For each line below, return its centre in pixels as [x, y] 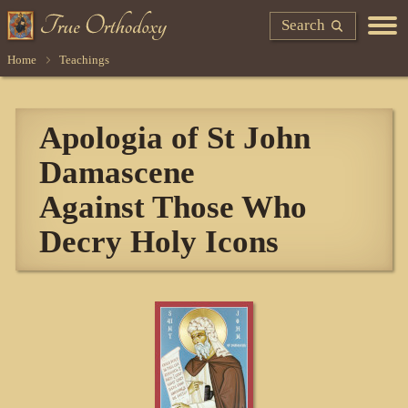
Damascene [117, 173]
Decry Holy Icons [159, 242]
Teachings [84, 59]
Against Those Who [173, 207]
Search [304, 25]
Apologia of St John [175, 138]
